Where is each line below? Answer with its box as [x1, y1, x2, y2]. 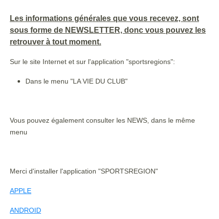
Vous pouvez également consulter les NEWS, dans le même [10, 116, 195, 124]
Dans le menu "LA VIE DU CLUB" [25, 77, 128, 85]
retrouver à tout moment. [10, 38, 101, 46]
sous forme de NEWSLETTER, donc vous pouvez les [10, 26, 206, 34]
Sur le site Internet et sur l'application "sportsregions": [10, 58, 177, 66]
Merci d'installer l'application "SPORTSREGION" [10, 167, 158, 175]
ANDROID [10, 206, 41, 214]
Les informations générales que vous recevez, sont [10, 14, 199, 22]
